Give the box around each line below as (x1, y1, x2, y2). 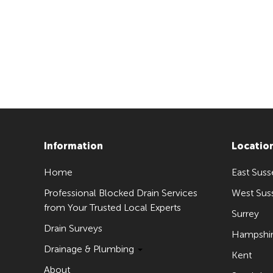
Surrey (231, 208, 259, 219)
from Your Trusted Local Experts (44, 202, 181, 213)
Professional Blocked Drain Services (44, 187, 197, 199)
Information (44, 140, 103, 152)
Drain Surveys (44, 222, 102, 234)
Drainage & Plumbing (44, 243, 136, 255)
